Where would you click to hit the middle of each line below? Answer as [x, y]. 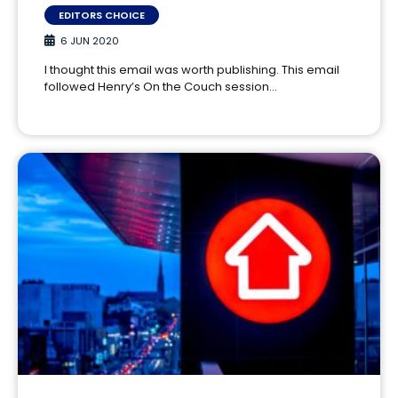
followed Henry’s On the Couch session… [161, 86]
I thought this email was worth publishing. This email [192, 69]
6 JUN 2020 [90, 40]
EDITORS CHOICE [102, 15]
